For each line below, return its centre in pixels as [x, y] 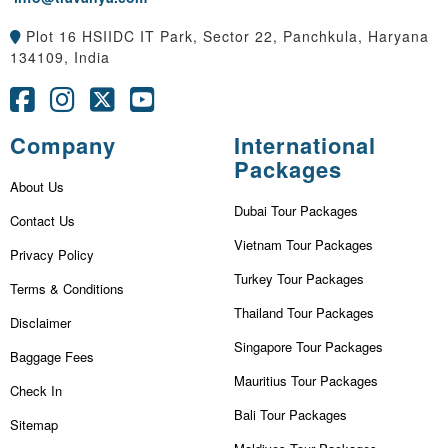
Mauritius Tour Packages [306, 380]
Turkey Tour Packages [299, 278]
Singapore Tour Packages [308, 346]
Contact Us [42, 220]
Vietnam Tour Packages [303, 244]
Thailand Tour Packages [304, 312]
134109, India [60, 56]
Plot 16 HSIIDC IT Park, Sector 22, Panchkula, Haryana [225, 35]
